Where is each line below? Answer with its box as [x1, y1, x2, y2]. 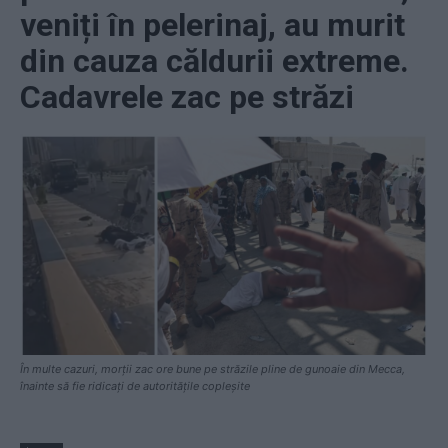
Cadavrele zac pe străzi [20, 77, 354, 116]
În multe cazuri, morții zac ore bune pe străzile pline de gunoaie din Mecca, [20, 362, 405, 377]
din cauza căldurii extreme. [20, 41, 409, 80]
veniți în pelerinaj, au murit [20, 5, 405, 44]
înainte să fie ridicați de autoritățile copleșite [20, 379, 250, 394]
